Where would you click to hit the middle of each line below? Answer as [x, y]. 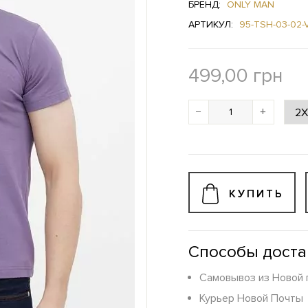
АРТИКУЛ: [212, 25]
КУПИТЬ [256, 194]
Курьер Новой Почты [251, 299]
